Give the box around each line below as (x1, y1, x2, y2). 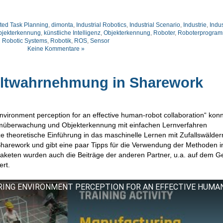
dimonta (51, 21, 73, 28)
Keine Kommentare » (27, 45, 85, 52)
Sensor (90, 37, 110, 44)
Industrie (183, 21, 207, 28)
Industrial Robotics (76, 21, 126, 28)
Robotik (50, 37, 71, 44)
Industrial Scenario (129, 21, 180, 28)
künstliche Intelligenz (44, 29, 101, 36)
